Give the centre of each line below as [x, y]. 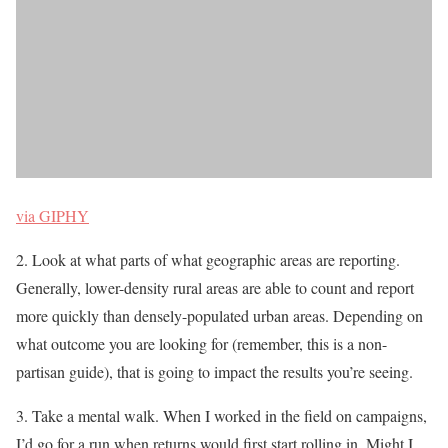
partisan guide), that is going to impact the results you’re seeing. [214, 372]
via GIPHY [52, 216]
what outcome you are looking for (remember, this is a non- [201, 344]
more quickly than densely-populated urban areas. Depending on [219, 316]
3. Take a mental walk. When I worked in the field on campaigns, [221, 416]
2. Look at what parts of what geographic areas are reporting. [208, 260]
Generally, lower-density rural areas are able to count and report [215, 288]
